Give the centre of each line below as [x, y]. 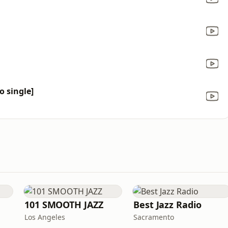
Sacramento [154, 217]
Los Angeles [45, 217]
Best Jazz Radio [167, 205]
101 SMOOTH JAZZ [64, 205]
